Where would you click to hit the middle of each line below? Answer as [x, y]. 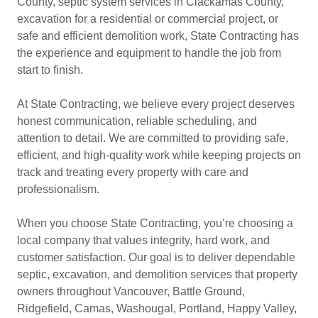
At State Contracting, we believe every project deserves [156, 104]
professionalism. [58, 189]
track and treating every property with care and [133, 172]
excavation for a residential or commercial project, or [148, 19]
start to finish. [50, 70]
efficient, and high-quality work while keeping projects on [159, 155]
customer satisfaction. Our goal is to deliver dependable [156, 257]
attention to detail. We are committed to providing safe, [153, 138]
